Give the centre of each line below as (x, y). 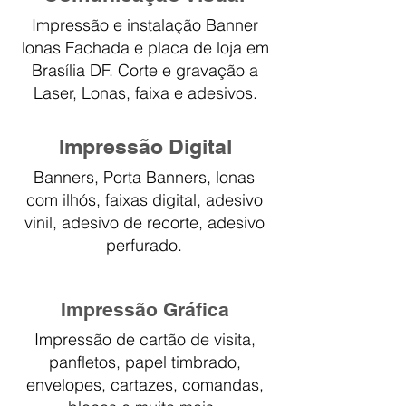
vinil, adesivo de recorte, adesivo (144, 222)
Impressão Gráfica (145, 309)
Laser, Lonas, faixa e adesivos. (145, 93)
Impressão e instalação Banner (145, 25)
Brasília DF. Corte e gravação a (145, 70)
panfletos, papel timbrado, (145, 362)
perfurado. (144, 245)
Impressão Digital (145, 146)
